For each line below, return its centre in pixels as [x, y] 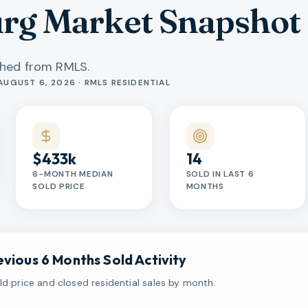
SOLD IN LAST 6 [220, 174]
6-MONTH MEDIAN [73, 174]
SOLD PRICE [59, 186]
